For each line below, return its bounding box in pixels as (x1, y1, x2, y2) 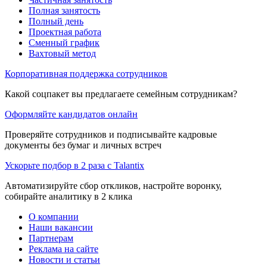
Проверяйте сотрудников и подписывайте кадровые (5, 129, 217, 139)
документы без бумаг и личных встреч (5, 139, 162, 150)
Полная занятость (29, 5, 100, 15)
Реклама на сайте (29, 243, 98, 254)
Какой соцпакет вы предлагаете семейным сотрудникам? (5, 88, 237, 99)
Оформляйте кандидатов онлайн (5, 108, 138, 119)
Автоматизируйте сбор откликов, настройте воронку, (5, 180, 222, 191)
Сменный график (29, 37, 100, 48)
